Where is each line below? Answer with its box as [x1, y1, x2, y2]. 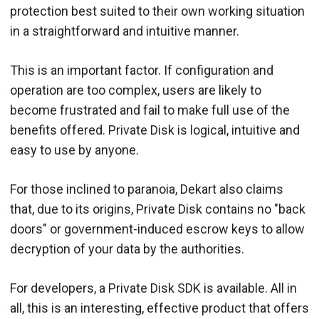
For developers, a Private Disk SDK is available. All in [10, 281, 297, 296]
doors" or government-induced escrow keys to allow [10, 221, 305, 236]
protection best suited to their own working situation [10, 4, 305, 19]
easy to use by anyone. [10, 142, 139, 157]
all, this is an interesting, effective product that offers [10, 300, 309, 315]
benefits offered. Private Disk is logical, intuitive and [10, 122, 300, 137]
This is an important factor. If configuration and [10, 63, 273, 78]
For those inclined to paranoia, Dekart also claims [10, 182, 283, 197]
